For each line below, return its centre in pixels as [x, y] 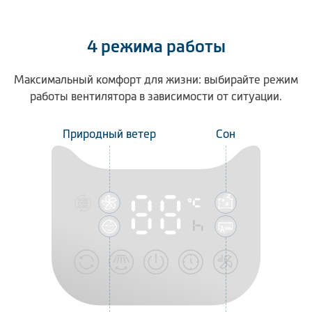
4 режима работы [156, 46]
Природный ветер [109, 134]
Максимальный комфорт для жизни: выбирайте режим [156, 79]
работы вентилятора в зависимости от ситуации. [156, 96]
